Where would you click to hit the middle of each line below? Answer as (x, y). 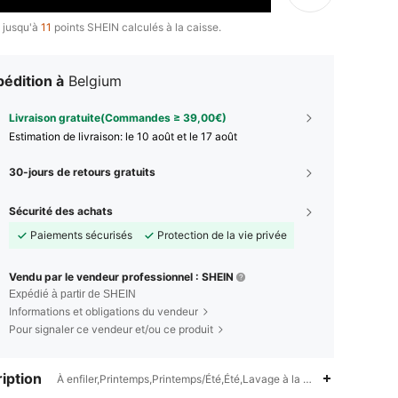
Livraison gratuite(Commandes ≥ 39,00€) (118, 117)
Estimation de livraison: (67, 136)
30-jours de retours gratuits (82, 171)
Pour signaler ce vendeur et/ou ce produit (111, 329)
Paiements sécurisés (81, 235)
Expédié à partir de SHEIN (72, 294)
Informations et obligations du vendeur (103, 311)
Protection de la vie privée (222, 235)
